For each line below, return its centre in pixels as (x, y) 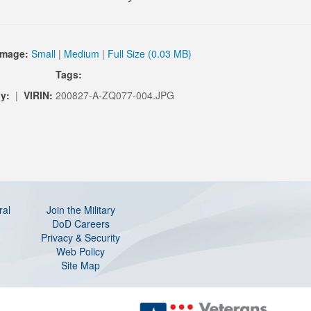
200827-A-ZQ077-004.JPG (115, 95)
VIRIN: (40, 95)
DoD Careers (81, 223)
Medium (82, 53)
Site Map (81, 265)
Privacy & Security (81, 237)
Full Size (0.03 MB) (150, 53)
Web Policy (81, 251)
